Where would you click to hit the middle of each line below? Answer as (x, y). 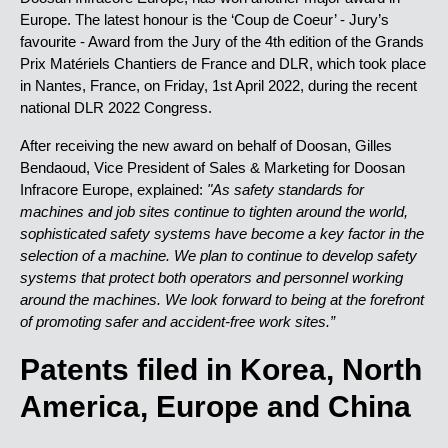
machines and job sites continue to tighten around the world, (214, 211)
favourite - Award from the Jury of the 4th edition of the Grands (222, 41)
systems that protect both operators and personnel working (211, 277)
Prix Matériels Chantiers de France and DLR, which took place (223, 63)
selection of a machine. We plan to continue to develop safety (218, 255)
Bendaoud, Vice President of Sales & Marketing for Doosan (212, 167)
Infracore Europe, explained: (113, 189)
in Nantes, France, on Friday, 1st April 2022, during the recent (218, 85)
